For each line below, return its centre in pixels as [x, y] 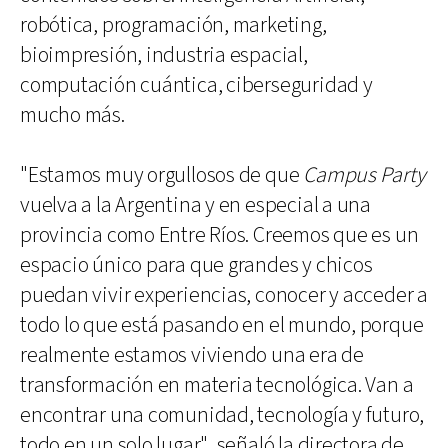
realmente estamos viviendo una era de [192, 355]
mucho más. [72, 115]
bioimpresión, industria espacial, [164, 55]
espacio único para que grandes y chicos [196, 265]
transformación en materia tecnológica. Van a [217, 385]
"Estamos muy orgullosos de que [162, 175]
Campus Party [364, 175]
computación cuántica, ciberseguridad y [196, 85]
